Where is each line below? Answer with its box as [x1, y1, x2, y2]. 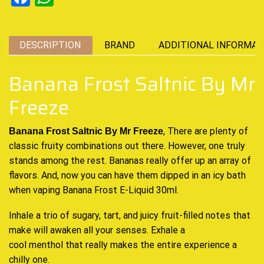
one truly [209, 140, 245, 151]
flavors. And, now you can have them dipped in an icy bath [9, 169, 246, 181]
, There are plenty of [163, 125, 248, 137]
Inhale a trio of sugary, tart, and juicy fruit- [9, 210, 183, 222]
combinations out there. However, [66, 140, 209, 151]
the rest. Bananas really [68, 154, 171, 166]
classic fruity [9, 140, 66, 151]
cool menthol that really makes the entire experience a [9, 239, 237, 251]
